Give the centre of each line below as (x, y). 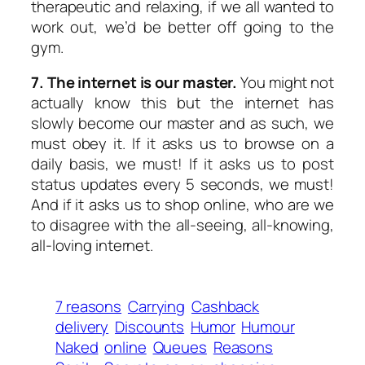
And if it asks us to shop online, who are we (182, 205)
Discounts (150, 327)
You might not (286, 83)
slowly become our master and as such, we (182, 123)
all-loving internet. (92, 246)
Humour (268, 327)
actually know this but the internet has (182, 103)
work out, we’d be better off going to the (182, 26)
